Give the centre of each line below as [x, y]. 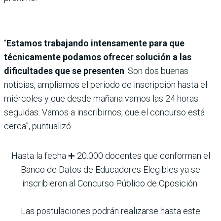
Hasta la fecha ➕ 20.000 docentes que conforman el [110, 156]
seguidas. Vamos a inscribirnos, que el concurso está [104, 112]
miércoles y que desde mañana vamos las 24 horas [101, 99]
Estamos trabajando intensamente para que [95, 43]
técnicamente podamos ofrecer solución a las [98, 57]
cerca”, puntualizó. [38, 126]
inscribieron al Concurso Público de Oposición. [110, 184]
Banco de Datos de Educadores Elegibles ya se [110, 170]
